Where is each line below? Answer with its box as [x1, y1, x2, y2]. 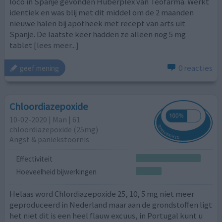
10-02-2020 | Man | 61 [9, 114, 81, 124]
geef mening [20, 63, 59, 73]
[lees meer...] [34, 39, 79, 51]
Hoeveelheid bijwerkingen [15, 166, 97, 176]
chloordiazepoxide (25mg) [9, 124, 99, 134]
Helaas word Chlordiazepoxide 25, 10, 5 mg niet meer [9, 188, 195, 200]
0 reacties [178, 62, 213, 74]
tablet [9, 39, 33, 51]
